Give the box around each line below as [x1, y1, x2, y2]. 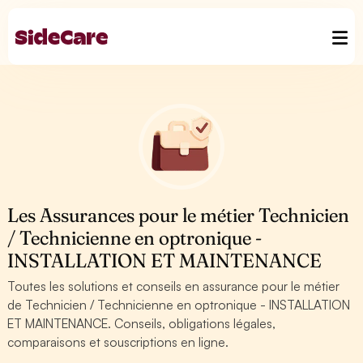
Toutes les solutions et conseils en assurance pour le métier [7, 278, 340, 294]
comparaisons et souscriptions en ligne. [7, 334, 229, 350]
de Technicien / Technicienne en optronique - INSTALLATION [7, 297, 351, 313]
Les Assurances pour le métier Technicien [7, 203, 350, 227]
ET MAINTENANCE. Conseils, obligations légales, [7, 315, 276, 331]
